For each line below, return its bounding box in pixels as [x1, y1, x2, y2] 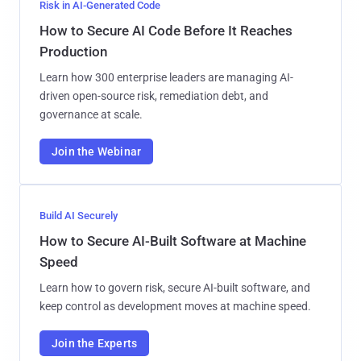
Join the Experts [52, 336, 138, 350]
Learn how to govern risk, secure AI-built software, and [39, 280, 310, 294]
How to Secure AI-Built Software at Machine [39, 232, 306, 249]
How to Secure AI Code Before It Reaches [39, 22, 293, 39]
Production [39, 43, 107, 60]
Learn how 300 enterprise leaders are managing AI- [39, 70, 293, 84]
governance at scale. [39, 107, 143, 121]
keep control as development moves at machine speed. [39, 299, 311, 313]
